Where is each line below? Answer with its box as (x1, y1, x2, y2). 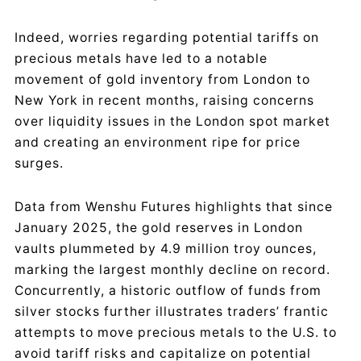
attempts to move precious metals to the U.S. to (15, 324, 337, 340)
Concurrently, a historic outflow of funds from (15, 282, 322, 298)
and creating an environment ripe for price (15, 134, 301, 150)
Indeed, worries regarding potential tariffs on (15, 29, 319, 45)
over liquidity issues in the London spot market (15, 113, 330, 129)
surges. (15, 155, 64, 171)
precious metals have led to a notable (15, 50, 268, 66)
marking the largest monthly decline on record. (15, 261, 330, 277)
